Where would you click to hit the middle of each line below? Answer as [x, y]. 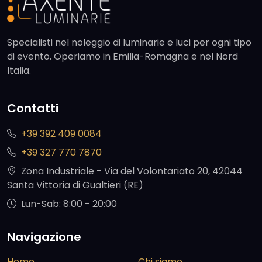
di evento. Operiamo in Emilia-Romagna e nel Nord [123, 57]
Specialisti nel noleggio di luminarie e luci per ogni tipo [129, 43]
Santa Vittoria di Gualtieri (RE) [75, 185]
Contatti [33, 108]
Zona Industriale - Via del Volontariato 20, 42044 [132, 171]
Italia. [19, 71]
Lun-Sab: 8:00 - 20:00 [69, 204]
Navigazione [44, 237]
